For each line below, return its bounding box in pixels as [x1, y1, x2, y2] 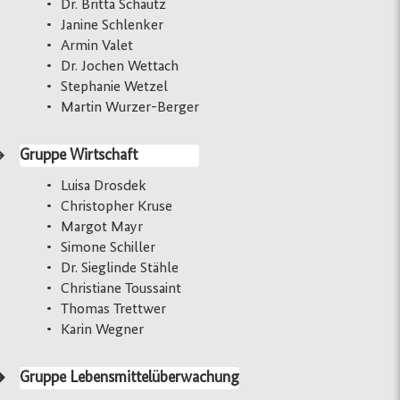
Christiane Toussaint [61, 280, 182, 296]
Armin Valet [61, 37, 134, 54]
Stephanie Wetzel [61, 79, 169, 95]
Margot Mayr [61, 219, 144, 235]
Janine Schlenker [61, 17, 164, 33]
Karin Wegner [61, 321, 145, 337]
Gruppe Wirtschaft [20, 146, 138, 163]
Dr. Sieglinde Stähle [61, 260, 179, 276]
